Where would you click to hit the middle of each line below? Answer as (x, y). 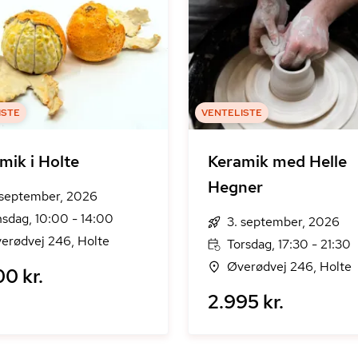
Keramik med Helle (277, 161)
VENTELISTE (231, 113)
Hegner (235, 187)
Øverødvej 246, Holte (289, 267)
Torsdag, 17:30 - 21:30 (288, 244)
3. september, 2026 (283, 222)
